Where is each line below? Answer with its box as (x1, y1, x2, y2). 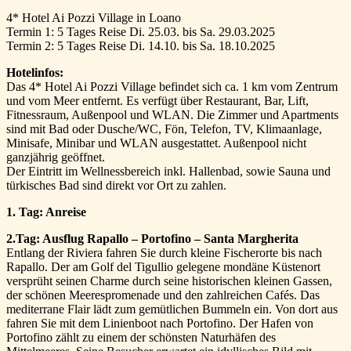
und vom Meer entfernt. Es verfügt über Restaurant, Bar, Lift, (6, 94, 309, 108)
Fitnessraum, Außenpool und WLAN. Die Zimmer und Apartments (6, 108, 338, 122)
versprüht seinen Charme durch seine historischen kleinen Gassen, (6, 274, 332, 288)
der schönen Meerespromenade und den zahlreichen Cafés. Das (6, 288, 320, 302)
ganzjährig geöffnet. (6, 150, 105, 165)
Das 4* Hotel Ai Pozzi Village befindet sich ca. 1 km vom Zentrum (6, 80, 338, 94)
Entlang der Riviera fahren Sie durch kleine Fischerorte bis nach (6, 246, 322, 260)
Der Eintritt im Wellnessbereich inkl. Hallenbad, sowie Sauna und (6, 165, 331, 179)
